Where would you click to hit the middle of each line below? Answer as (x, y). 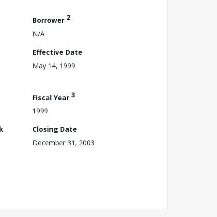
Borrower (49, 20)
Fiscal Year (52, 97)
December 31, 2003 (63, 143)
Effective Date (57, 52)
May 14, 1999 (54, 65)
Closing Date (55, 129)
